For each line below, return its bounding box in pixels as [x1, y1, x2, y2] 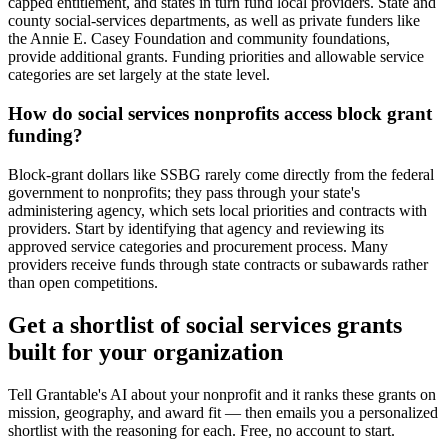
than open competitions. [8, 273, 158, 291]
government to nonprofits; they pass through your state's [8, 183, 360, 201]
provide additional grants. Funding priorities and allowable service [8, 48, 424, 66]
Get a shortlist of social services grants [8, 311, 402, 338]
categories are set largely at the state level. [8, 66, 270, 84]
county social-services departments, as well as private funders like [8, 12, 420, 30]
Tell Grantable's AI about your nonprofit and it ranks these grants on [8, 385, 436, 403]
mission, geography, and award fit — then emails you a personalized [8, 403, 438, 421]
